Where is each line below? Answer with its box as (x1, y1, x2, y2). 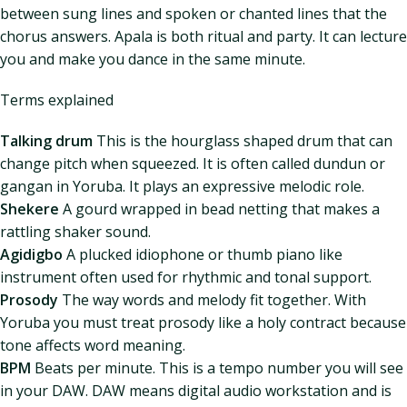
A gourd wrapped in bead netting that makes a (59, 199, 380, 219)
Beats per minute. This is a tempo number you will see (31, 358, 403, 378)
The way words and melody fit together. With (58, 290, 366, 310)
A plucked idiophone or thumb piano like (63, 244, 342, 264)
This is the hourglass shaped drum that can (93, 131, 392, 151)
